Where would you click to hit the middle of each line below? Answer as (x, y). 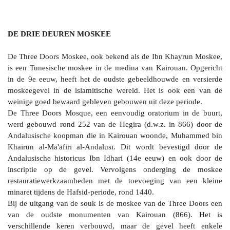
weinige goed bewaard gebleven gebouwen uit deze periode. (105, 101)
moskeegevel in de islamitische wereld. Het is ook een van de (115, 90)
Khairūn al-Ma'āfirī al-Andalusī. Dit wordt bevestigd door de (115, 147)
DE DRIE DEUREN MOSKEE (59, 34)
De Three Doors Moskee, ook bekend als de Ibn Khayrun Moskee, (115, 56)
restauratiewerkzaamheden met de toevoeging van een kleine (115, 180)
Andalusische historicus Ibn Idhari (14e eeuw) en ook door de (115, 158)
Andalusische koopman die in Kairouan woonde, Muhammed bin (115, 135)
